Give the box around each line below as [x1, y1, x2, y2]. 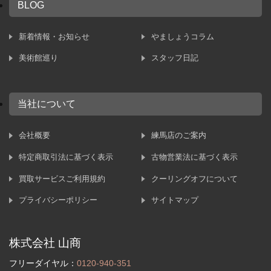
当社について [18, 99, 76, 109]
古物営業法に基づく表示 [151, 152, 238, 162]
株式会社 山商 [9, 237, 81, 250]
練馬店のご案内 [151, 131, 206, 140]
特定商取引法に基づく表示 [19, 152, 113, 162]
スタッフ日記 [151, 53, 198, 63]
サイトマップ [151, 195, 198, 205]
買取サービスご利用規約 [19, 174, 105, 183]
